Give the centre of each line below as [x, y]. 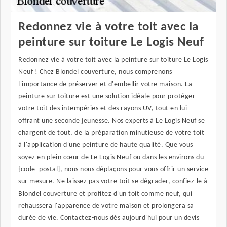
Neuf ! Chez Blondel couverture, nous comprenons [95, 72]
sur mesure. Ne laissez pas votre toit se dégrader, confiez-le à [113, 182]
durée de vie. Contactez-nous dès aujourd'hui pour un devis [109, 218]
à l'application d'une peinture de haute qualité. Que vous [106, 145]
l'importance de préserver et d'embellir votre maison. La [105, 85]
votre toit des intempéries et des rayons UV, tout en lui [103, 109]
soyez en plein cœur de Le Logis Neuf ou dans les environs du [111, 158]
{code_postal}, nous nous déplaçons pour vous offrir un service [113, 170]
